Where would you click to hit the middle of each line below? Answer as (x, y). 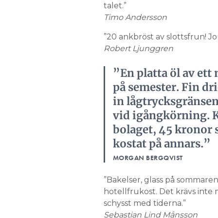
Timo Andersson (135, 17)
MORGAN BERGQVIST (148, 158)
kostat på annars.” (162, 144)
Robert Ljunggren (138, 48)
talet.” (115, 6)
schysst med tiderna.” (145, 203)
